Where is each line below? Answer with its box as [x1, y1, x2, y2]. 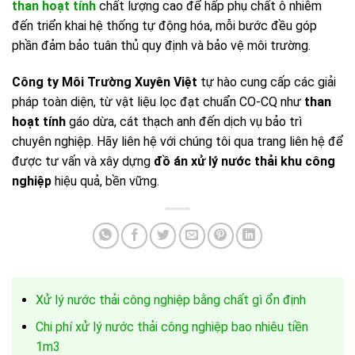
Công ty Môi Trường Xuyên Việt [12, 74, 197, 90]
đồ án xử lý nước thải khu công [154, 153, 335, 169]
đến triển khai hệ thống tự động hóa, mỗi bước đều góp [12, 17, 317, 33]
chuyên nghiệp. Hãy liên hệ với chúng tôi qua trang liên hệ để [12, 133, 343, 149]
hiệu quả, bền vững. [52, 173, 159, 189]
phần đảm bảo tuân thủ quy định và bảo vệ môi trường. [12, 37, 311, 53]
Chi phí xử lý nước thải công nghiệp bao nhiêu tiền [36, 319, 308, 335]
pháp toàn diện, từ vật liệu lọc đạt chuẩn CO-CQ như [12, 94, 304, 109]
